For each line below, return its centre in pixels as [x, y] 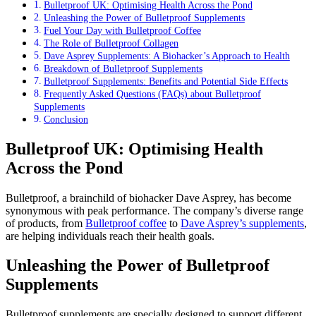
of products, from [45, 223]
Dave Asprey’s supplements [242, 223]
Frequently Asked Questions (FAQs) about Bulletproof [152, 93]
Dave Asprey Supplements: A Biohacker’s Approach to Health [166, 55]
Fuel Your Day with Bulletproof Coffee [122, 30]
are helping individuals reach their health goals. [110, 236]
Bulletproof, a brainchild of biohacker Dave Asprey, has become [148, 197]
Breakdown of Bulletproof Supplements [123, 68]
